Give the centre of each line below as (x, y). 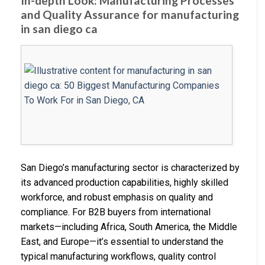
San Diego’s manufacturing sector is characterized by (130, 168)
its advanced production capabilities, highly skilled (125, 183)
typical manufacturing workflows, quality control (118, 257)
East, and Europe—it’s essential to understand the (122, 242)
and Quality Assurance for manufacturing (130, 15)
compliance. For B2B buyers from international (116, 212)
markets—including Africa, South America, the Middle (129, 227)
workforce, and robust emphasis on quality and (117, 198)
